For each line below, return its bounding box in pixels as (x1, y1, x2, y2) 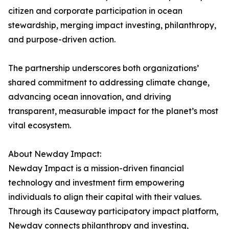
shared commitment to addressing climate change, (8, 77, 210, 87)
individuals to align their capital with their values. (8, 192, 201, 202)
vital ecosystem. (8, 120, 71, 130)
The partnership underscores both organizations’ (8, 63, 199, 73)
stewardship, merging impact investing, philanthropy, (8, 20, 216, 30)
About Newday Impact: (8, 149, 101, 159)
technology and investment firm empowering (8, 177, 185, 188)
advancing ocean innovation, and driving (8, 91, 171, 102)
